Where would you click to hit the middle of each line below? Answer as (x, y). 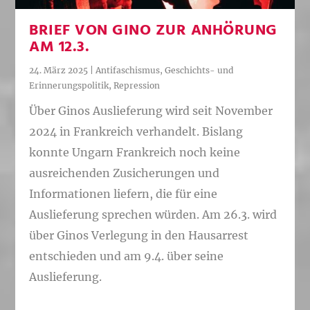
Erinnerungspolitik (69, 86)
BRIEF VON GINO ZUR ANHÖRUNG (153, 31)
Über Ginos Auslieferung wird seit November (151, 110)
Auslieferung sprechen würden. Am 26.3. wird (153, 214)
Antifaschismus (128, 71)
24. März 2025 (59, 71)
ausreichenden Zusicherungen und (125, 173)
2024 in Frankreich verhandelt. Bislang (136, 131)
